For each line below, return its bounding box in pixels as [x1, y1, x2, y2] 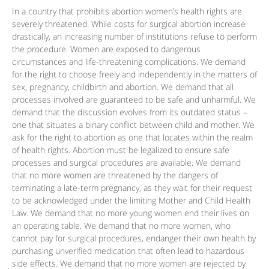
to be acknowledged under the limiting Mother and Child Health [12, 195, 250, 207]
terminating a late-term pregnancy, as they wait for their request [12, 182, 252, 194]
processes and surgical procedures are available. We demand [12, 157, 241, 169]
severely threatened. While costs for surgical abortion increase [12, 18, 246, 30]
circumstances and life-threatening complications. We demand [12, 56, 246, 68]
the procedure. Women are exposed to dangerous [12, 43, 201, 55]
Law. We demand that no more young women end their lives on [12, 207, 249, 219]
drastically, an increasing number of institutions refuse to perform [12, 31, 257, 43]
